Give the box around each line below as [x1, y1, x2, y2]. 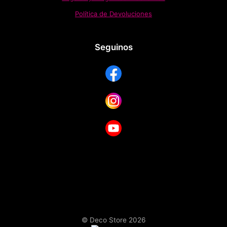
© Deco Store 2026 [82, 215, 145, 224]
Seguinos [94, 42, 133, 53]
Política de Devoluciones [75, 10, 152, 18]
